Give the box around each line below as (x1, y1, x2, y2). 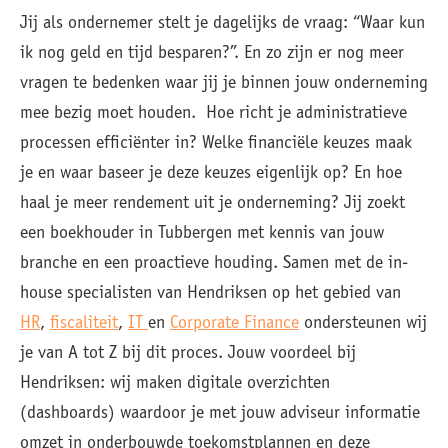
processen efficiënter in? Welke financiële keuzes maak (20, 135, 412, 153)
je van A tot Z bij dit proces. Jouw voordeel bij (20, 345, 356, 363)
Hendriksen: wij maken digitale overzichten (20, 375, 330, 393)
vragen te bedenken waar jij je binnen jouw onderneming (20, 75, 428, 93)
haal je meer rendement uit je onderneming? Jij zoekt (20, 195, 405, 213)
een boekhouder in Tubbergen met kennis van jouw (20, 225, 384, 243)
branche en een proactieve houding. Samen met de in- (20, 255, 408, 273)
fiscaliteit (50, 315, 118, 333)
